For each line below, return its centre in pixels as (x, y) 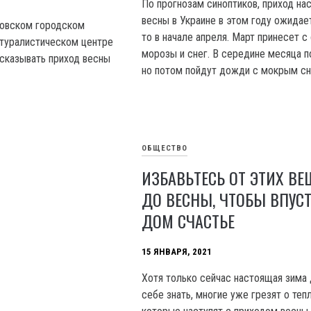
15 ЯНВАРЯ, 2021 (177, 252)
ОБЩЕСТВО (165, 149)
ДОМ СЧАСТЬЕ (188, 221)
